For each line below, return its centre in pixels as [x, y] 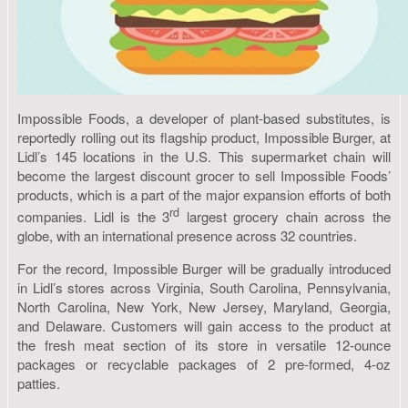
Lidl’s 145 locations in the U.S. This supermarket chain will [204, 156]
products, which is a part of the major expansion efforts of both [204, 194]
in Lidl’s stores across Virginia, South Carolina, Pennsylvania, [204, 287]
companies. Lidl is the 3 [94, 216]
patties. [39, 382]
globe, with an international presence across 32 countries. [187, 235]
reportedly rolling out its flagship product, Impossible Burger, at [204, 137]
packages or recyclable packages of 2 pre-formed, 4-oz [204, 363]
